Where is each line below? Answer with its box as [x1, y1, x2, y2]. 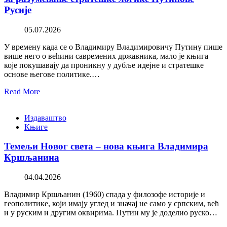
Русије [4, 4, 31, 15]
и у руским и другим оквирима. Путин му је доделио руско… [4, 208, 217, 217]
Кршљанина [4, 152, 59, 163]
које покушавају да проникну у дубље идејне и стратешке [4, 60, 204, 69]
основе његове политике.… [4, 69, 100, 79]
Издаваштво [24, 113, 66, 122]
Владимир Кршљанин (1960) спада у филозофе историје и [4, 190, 205, 199]
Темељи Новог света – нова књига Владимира [4, 141, 208, 152]
